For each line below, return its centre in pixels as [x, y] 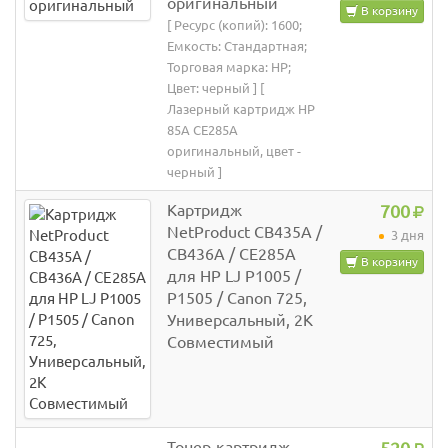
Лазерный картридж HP [241, 109]
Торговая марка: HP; [229, 67]
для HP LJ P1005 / [234, 276]
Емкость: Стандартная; [237, 46]
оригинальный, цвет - [234, 151]
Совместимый [220, 342]
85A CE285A [202, 130]
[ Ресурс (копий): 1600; [234, 25]
